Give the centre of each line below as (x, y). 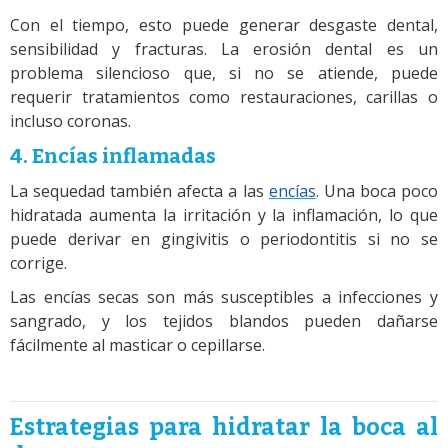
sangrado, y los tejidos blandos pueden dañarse (224, 320)
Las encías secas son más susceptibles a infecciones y (224, 296)
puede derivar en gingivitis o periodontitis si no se (224, 238)
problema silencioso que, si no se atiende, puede (224, 72)
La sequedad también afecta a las (139, 190)
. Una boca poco (377, 190)
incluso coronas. (70, 120)
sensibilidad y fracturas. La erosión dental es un (224, 48)
